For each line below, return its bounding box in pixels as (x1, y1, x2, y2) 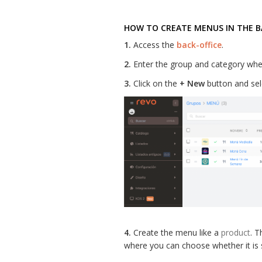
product (221, 226, 250, 238)
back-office (177, 39, 222, 50)
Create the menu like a (131, 226, 221, 238)
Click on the (131, 78, 180, 89)
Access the (131, 39, 177, 50)
